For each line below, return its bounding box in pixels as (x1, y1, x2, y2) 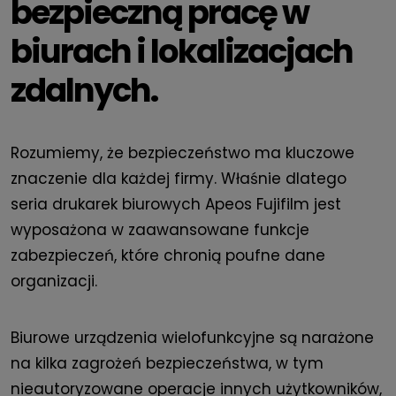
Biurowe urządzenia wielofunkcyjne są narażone (11, 327, 374, 349)
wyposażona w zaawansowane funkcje (11, 219, 309, 241)
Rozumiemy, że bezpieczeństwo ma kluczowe (11, 142, 354, 164)
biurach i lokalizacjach (11, 28, 353, 75)
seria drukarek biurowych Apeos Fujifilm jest (11, 194, 341, 216)
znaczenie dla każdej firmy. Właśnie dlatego (11, 168, 346, 190)
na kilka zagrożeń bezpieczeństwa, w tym (11, 353, 324, 375)
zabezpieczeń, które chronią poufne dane (11, 245, 325, 267)
